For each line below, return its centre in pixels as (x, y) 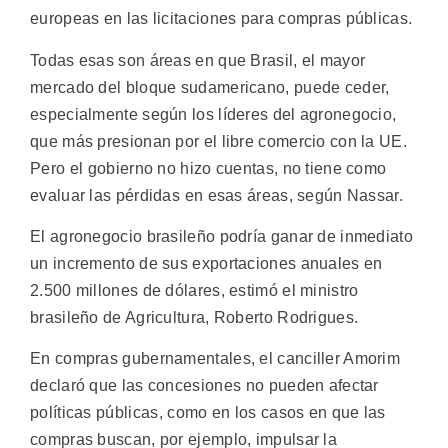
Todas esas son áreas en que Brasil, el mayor (198, 60)
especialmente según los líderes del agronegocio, (213, 114)
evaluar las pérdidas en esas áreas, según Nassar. (217, 195)
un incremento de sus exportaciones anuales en (206, 264)
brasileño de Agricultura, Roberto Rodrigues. (194, 318)
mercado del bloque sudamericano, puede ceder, (210, 87)
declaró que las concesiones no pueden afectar (204, 386)
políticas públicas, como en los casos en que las (208, 413)
